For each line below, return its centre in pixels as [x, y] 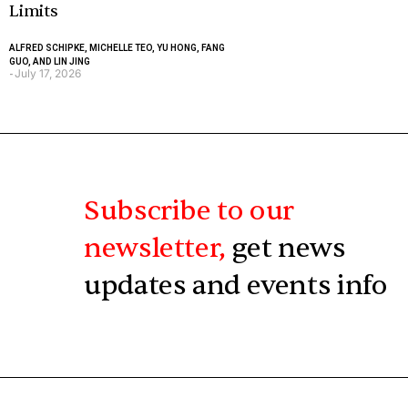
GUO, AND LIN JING [50, 61]
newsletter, [158, 248]
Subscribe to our [189, 211]
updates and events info [236, 286]
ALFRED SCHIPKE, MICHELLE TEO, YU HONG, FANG [117, 48]
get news [289, 248]
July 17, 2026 [48, 73]
